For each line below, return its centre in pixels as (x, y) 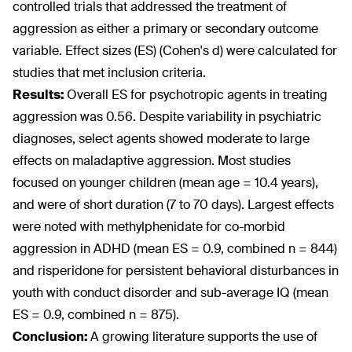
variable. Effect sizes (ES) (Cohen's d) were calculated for (175, 51)
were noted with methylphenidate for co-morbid (149, 227)
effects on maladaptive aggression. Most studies (152, 161)
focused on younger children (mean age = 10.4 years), (165, 183)
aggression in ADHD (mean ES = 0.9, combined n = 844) (175, 249)
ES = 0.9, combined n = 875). (96, 315)
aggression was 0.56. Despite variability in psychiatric (167, 117)
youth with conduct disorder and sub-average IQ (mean (170, 293)
